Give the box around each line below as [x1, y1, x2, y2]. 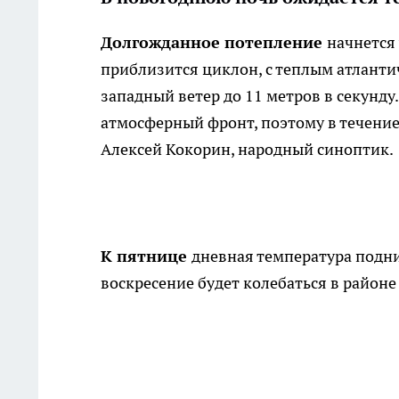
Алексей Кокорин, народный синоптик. [101, 139, 394, 160]
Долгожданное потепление [101, 32, 327, 53]
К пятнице [101, 246, 191, 267]
